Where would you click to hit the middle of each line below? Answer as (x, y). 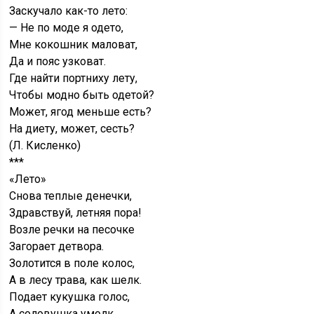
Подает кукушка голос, (70, 297)
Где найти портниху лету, (74, 78)
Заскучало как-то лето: (69, 11)
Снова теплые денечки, (71, 196)
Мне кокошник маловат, (74, 45)
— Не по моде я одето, (67, 28)
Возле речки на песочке (72, 230)
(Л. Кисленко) (45, 146)
